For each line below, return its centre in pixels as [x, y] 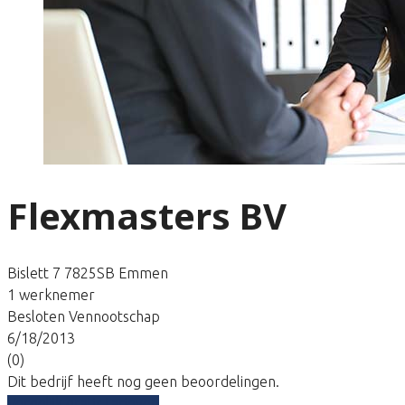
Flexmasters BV [147, 215]
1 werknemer [51, 294]
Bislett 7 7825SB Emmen [88, 273]
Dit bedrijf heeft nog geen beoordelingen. [143, 381]
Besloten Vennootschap [84, 316]
